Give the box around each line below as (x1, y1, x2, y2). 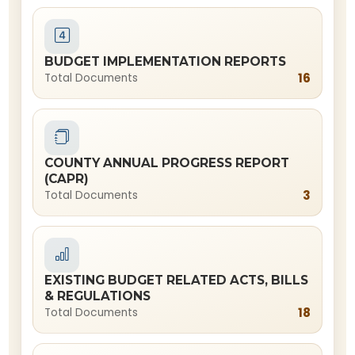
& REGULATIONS (44, 288, 151, 303)
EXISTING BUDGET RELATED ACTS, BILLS (44, 273, 309, 288)
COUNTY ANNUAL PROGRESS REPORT (44, 155, 290, 170)
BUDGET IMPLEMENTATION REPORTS (44, 54, 287, 69)
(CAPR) (44, 171, 90, 186)
